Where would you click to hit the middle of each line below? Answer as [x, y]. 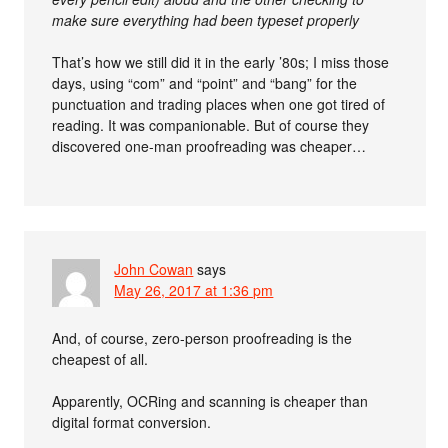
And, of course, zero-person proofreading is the [202, 337]
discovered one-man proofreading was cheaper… [209, 145]
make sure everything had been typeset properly [206, 19]
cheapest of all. [100, 358]
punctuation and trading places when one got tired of [219, 103]
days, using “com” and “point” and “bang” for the [205, 82]
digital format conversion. [132, 421]
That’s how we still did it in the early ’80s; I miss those [221, 61]
